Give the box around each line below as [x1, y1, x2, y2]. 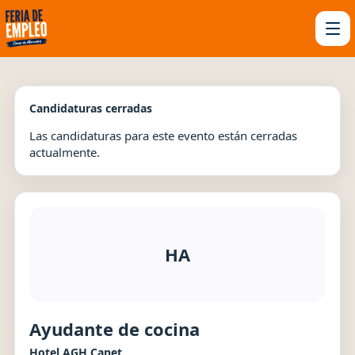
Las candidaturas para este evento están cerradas [29, 128, 297, 143]
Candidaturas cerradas [29, 101, 152, 116]
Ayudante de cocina [29, 317, 200, 341]
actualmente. [29, 144, 100, 160]
